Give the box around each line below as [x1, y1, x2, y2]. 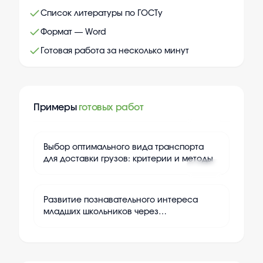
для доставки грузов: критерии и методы [43, 155, 213, 164]
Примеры [33, 103, 79, 113]
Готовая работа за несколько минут [41, 47, 189, 56]
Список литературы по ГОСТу [41, 9, 163, 18]
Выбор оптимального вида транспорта [43, 143, 204, 152]
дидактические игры [43, 220, 129, 228]
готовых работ [78, 103, 144, 113]
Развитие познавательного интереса [43, 196, 198, 205]
